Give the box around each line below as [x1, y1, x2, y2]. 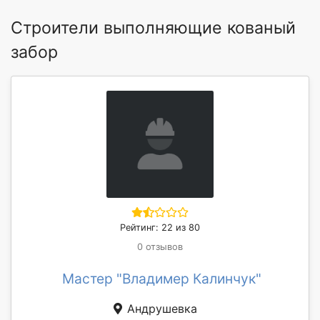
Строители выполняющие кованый [11, 17, 296, 38]
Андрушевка [123, 301, 197, 316]
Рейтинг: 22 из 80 [120, 221, 200, 233]
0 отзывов [137, 241, 183, 252]
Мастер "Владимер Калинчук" [61, 269, 261, 287]
